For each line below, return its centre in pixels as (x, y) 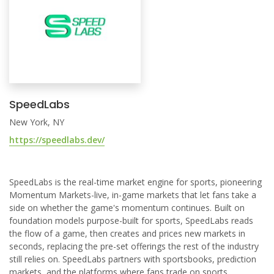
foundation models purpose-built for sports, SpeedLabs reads (131, 220)
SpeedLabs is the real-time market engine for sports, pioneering (135, 182)
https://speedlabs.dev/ (57, 140)
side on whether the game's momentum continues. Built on (127, 208)
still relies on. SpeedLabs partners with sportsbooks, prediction (133, 259)
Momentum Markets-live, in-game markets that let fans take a (133, 195)
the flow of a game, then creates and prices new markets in (127, 233)
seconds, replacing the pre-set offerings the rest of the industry (134, 246)
